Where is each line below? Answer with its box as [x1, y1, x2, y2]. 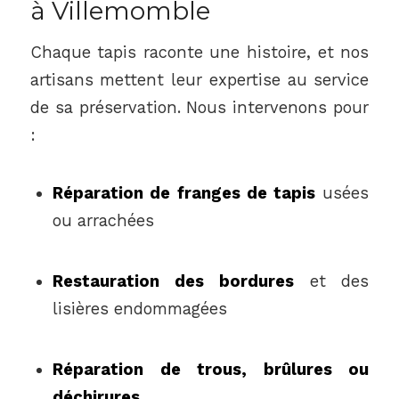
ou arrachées [52, 210, 154, 230]
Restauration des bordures [52, 272, 294, 291]
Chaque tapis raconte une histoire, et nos [29, 42, 370, 61]
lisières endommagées [52, 299, 227, 319]
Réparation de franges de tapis [52, 183, 316, 202]
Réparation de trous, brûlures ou [52, 360, 370, 379]
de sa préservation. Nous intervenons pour [29, 97, 370, 117]
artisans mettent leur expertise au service [29, 69, 370, 89]
